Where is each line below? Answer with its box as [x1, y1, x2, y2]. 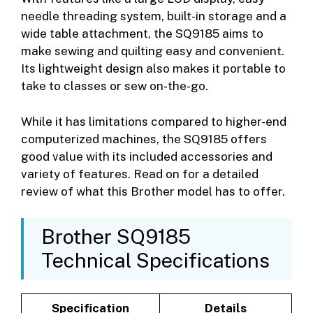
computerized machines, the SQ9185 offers [21, 131, 267, 146]
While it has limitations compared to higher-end [21, 114, 286, 129]
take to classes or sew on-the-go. [21, 79, 208, 94]
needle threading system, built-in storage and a [21, 9, 286, 24]
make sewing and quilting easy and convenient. [21, 44, 284, 59]
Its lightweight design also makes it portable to [21, 61, 286, 76]
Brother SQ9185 [41, 224, 191, 249]
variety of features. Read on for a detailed [21, 166, 259, 181]
